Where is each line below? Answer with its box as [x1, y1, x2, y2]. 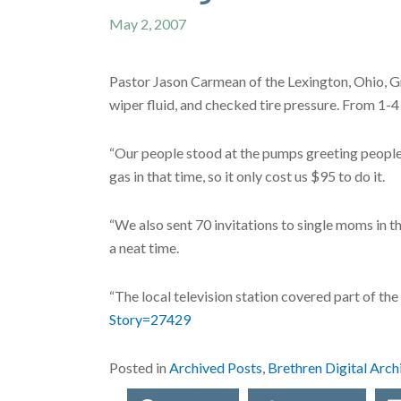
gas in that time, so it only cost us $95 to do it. [109, 166, 385, 184]
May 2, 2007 [109, 14, 186, 32]
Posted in [109, 358, 169, 376]
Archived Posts [169, 358, 262, 376]
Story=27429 [109, 310, 191, 328]
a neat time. [109, 238, 179, 256]
